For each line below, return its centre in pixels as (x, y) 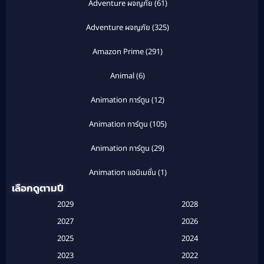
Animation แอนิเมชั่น (122, 173)
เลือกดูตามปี (38, 188)
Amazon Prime (118, 52)
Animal (122, 76)
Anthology (122, 197)
